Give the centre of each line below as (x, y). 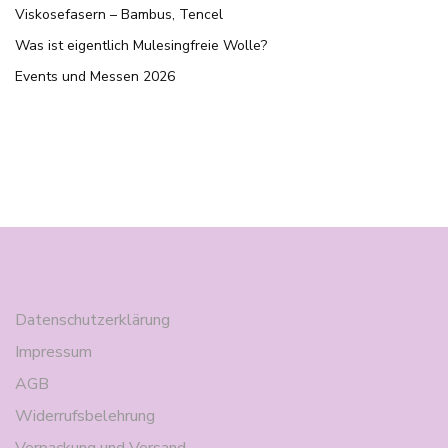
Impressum (53, 352)
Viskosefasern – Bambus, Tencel (119, 15)
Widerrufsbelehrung (85, 416)
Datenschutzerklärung (92, 320)
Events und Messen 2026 (95, 77)
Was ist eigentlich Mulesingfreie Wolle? (141, 46)
